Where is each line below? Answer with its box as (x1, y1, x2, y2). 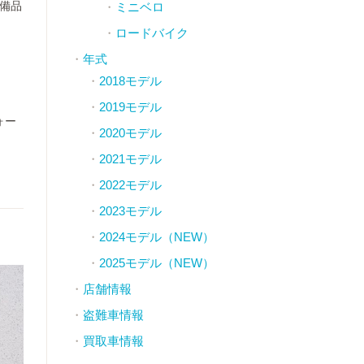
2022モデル (98, 178, 162, 192)
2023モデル (98, 204, 162, 218)
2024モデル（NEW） (98, 230, 214, 244)
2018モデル (98, 74, 162, 88)
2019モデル (98, 100, 162, 114)
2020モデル (98, 126, 162, 140)
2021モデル (98, 152, 162, 166)
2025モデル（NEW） (98, 256, 214, 270)
